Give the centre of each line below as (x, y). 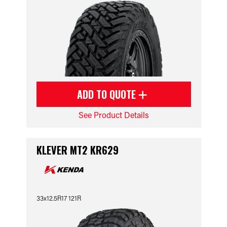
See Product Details (113, 115)
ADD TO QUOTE (108, 94)
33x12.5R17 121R (59, 198)
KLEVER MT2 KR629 (77, 150)
